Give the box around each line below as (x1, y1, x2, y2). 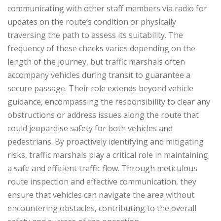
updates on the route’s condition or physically (7, 16, 176, 28)
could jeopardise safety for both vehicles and (7, 123, 173, 134)
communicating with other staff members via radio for (7, 3, 207, 14)
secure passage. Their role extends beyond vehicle (7, 83, 193, 94)
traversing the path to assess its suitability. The (7, 30, 183, 41)
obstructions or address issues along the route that (7, 110, 199, 121)
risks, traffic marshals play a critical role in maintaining (7, 149, 208, 161)
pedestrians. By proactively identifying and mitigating (7, 136, 204, 147)
